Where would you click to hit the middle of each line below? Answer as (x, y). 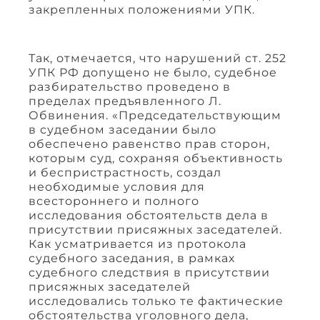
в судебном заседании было (122, 130)
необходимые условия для (117, 187)
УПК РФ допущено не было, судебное (153, 73)
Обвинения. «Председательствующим (155, 116)
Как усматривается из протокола (137, 244)
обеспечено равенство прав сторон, (149, 144)
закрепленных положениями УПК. (142, 10)
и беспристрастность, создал (125, 173)
